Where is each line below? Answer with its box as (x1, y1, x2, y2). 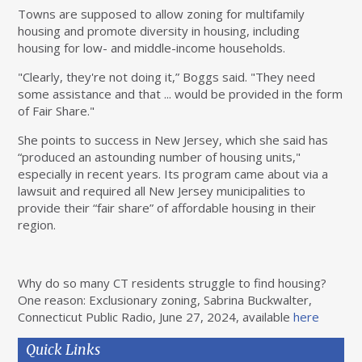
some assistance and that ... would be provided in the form (18, 86, 343, 103)
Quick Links (26, 341, 101, 360)
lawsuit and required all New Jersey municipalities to (18, 183, 306, 200)
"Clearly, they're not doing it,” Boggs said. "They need (18, 69, 316, 86)
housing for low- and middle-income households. (18, 40, 286, 57)
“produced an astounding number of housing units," (18, 149, 301, 166)
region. (18, 217, 57, 234)
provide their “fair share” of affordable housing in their (18, 200, 317, 217)
